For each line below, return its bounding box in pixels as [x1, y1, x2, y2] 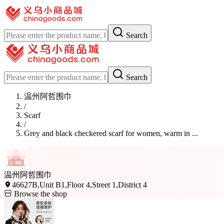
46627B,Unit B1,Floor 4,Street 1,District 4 [12, 180, 147, 189]
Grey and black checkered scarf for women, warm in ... [24, 129, 198, 137]
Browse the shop [12, 189, 67, 198]
